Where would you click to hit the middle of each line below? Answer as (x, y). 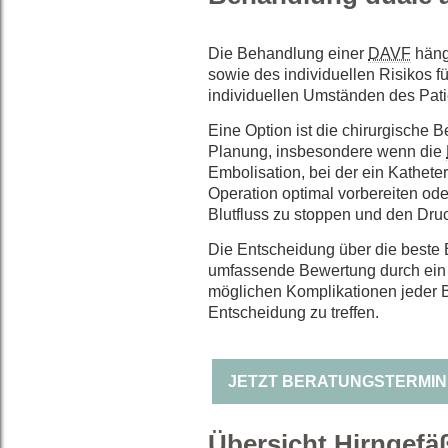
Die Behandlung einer (288, 54)
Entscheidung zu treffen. (293, 313)
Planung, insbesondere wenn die (327, 152)
